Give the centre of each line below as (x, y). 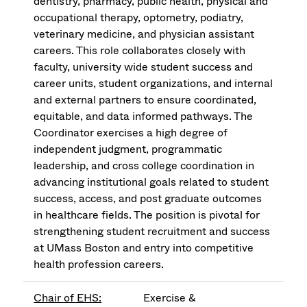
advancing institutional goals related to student (151, 182)
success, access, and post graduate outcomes (148, 199)
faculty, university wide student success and (144, 67)
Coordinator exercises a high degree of (131, 133)
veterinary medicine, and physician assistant (144, 34)
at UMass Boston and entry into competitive (144, 248)
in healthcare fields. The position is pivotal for (147, 215)
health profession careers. (99, 265)
